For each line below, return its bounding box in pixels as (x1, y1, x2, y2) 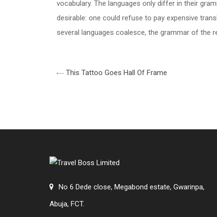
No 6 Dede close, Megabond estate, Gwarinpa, (59, 183, 204, 191)
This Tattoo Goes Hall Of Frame (64, 68, 167, 77)
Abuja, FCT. (49, 200, 84, 208)
